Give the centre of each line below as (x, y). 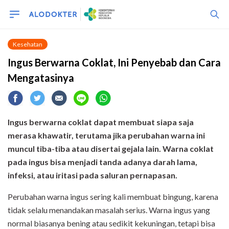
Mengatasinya (41, 78)
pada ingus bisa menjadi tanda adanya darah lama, (102, 162)
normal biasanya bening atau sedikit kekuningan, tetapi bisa (111, 223)
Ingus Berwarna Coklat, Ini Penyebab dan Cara (114, 62)
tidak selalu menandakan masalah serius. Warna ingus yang (109, 210)
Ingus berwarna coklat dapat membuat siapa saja (101, 122)
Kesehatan (28, 44)
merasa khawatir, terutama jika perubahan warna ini (106, 135)
